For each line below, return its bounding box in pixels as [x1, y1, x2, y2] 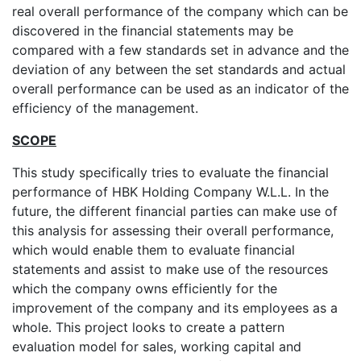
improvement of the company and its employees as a [12, 300, 338, 317]
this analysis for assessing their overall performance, [12, 222, 334, 239]
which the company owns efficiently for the [12, 280, 277, 297]
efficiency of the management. [12, 100, 198, 117]
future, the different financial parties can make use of [12, 203, 338, 220]
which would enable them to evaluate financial [12, 242, 295, 259]
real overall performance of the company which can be [12, 3, 348, 20]
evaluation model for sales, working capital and [12, 338, 301, 355]
